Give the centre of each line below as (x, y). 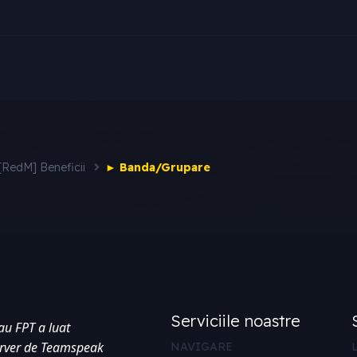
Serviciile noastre (235, 320)
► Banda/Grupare (158, 167)
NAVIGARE (201, 346)
